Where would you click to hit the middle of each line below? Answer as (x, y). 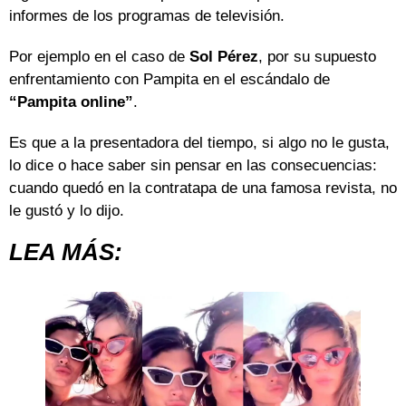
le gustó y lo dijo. (67, 211)
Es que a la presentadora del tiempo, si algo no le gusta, (199, 143)
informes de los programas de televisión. (147, 16)
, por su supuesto (317, 57)
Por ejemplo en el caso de (99, 57)
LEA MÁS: (66, 252)
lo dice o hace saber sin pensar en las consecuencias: (193, 166)
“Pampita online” (71, 102)
